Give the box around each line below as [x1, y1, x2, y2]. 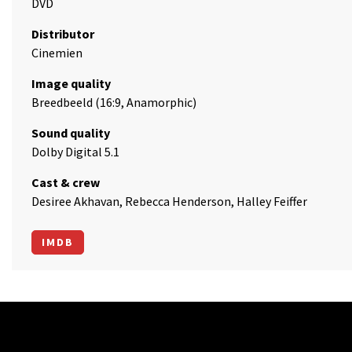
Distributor [31, 26, 94, 42]
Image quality [31, 75, 111, 91]
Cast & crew [31, 174, 100, 190]
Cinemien [31, 45, 82, 60]
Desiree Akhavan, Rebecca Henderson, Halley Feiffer [31, 193, 307, 209]
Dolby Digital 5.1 [31, 144, 119, 159]
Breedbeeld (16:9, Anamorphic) [31, 94, 196, 110]
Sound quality [31, 125, 110, 141]
